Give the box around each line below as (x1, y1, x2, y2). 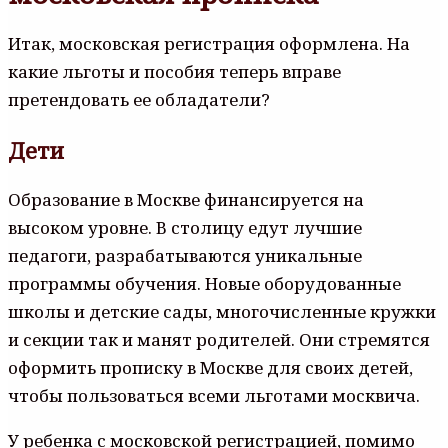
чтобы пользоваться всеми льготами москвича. (8, 383, 420, 407)
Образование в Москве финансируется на (8, 187, 364, 211)
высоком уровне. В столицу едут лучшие (8, 215, 362, 239)
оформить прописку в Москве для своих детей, (8, 355, 413, 379)
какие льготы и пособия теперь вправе (8, 59, 341, 83)
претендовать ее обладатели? (8, 87, 270, 111)
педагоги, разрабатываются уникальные (8, 243, 362, 267)
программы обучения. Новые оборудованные (8, 271, 401, 295)
